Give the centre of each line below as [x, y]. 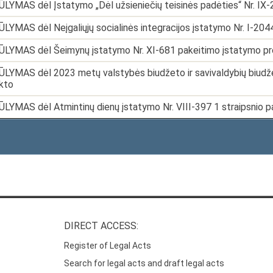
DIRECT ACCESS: [101, 225]
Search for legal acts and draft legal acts [144, 264]
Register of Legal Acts [108, 246]
